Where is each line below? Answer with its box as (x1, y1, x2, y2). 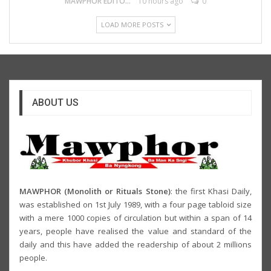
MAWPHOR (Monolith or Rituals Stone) (19, 186, 171, 197)
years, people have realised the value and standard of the (19, 226, 252, 237)
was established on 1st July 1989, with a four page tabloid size (19, 199, 252, 211)
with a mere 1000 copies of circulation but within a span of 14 (19, 212, 252, 224)
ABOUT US (32, 96, 79, 108)
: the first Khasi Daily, (170, 186, 252, 197)
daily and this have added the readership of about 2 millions (19, 239, 252, 250)
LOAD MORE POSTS (100, 19, 165, 29)
